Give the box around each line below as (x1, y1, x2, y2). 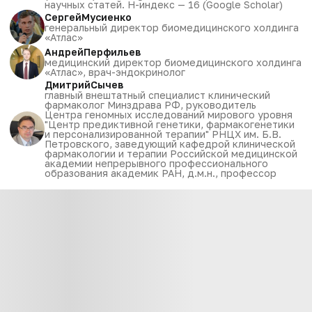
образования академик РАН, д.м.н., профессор (45, 166, 276, 179)
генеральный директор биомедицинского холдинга (45, 21, 299, 33)
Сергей (45, 10, 81, 23)
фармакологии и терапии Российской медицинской (45, 147, 297, 159)
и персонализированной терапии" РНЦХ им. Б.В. (45, 127, 281, 140)
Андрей (45, 45, 84, 58)
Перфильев (84, 45, 141, 58)
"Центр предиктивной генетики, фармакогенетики (45, 118, 295, 130)
